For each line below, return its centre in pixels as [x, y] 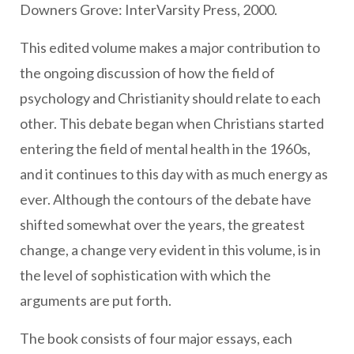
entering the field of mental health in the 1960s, [165, 149]
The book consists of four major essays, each [156, 338]
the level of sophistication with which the [145, 275]
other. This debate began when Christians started [172, 123]
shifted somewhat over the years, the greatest [162, 224]
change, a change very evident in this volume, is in [170, 250]
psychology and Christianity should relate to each [170, 98]
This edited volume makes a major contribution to [170, 47]
